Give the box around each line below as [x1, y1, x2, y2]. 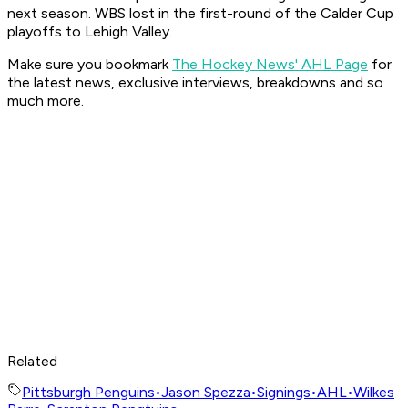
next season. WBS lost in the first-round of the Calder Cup [7, 5, 393, 23]
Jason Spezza [161, 383, 250, 402]
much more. [7, 92, 84, 110]
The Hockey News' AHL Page [172, 56, 368, 74]
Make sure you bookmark [7, 56, 172, 74]
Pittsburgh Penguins [22, 383, 155, 402]
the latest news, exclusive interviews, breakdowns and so [7, 74, 383, 92]
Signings [257, 383, 311, 402]
